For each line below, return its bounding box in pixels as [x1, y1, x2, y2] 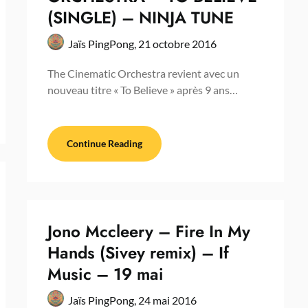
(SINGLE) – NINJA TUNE [47, 5, 234, 30]
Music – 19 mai [47, 261, 164, 286]
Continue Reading [66, 137, 142, 149]
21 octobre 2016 [137, 36, 217, 50]
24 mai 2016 [137, 293, 197, 307]
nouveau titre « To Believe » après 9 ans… [47, 82, 238, 96]
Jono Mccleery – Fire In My [47, 219, 250, 243]
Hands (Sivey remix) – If [47, 240, 229, 265]
